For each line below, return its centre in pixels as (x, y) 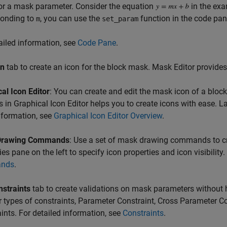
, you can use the (71, 19)
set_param (120, 19)
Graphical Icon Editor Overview (108, 116)
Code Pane (97, 43)
